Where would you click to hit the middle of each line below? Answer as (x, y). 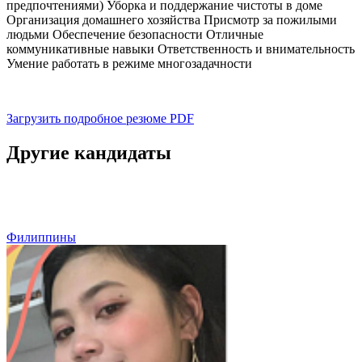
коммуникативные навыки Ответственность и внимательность (181, 48)
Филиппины (41, 237)
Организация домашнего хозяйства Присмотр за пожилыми (172, 19)
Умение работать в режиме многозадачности (129, 63)
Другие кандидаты (89, 152)
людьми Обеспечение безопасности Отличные (135, 34)
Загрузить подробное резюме (86, 118)
